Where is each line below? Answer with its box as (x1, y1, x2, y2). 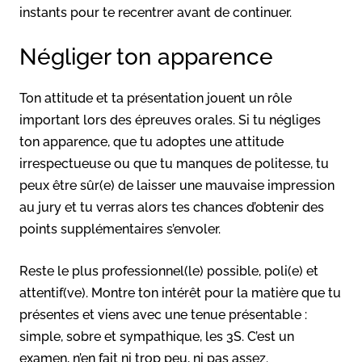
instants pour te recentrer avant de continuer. (19, 4, 292, 20)
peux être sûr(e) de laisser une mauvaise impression (19, 177, 335, 193)
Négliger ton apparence (19, 43, 273, 70)
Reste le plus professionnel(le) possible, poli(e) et (19, 263, 318, 279)
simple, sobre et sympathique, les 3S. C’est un (19, 328, 294, 344)
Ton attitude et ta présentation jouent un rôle (19, 90, 292, 106)
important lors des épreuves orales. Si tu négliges (19, 112, 321, 128)
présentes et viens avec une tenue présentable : (19, 306, 307, 322)
